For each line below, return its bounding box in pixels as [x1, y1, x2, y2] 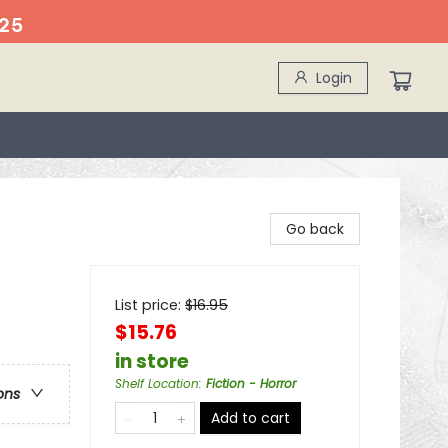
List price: [115, 295, 185, 315]
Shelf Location [115, 375, 199, 392]
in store [115, 348, 189, 375]
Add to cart [211, 408, 290, 428]
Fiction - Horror [206, 375, 296, 392]
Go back [286, 219, 344, 239]
